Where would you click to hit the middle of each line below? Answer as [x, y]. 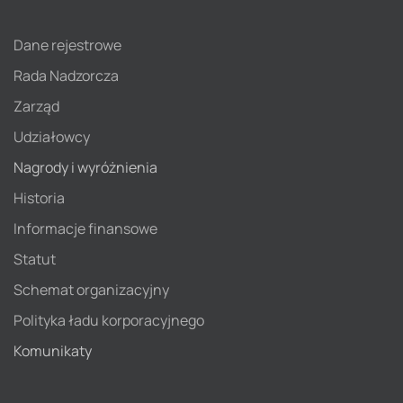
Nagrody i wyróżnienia [85, 167]
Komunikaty [53, 350]
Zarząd [36, 106]
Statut [35, 259]
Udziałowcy [52, 136]
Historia [39, 197]
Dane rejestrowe [67, 45]
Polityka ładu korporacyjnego [109, 320]
